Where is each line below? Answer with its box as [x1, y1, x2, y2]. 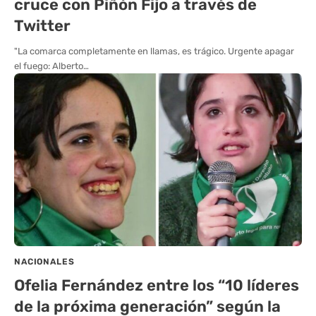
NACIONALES [14, 256, 75, 267]
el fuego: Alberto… [14, 60, 89, 71]
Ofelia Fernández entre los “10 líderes [14, 275, 299, 295]
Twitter [14, 16, 71, 35]
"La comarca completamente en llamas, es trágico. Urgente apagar [14, 45, 294, 56]
